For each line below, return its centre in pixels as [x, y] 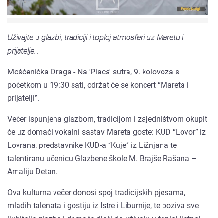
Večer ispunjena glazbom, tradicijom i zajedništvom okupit [107, 119]
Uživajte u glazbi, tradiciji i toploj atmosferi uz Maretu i [95, 37]
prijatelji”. [23, 98]
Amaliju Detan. [33, 171]
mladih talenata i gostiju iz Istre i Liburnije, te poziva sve [103, 205]
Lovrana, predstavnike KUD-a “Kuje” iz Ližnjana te [92, 145]
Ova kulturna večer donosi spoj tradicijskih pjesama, [96, 192]
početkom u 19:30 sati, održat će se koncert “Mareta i [98, 85]
